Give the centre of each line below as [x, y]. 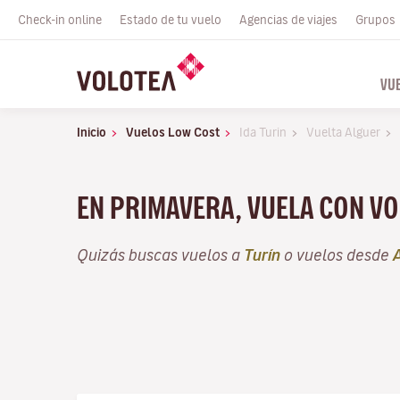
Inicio [92, 132]
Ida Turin [263, 132]
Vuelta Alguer [343, 132]
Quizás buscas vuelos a [160, 254]
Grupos [375, 20]
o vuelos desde [337, 254]
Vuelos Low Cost [173, 132]
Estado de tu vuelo [171, 20]
